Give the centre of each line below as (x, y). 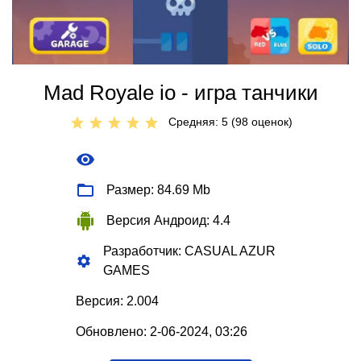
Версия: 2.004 (117, 301)
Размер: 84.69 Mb (158, 190)
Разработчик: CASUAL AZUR (189, 251)
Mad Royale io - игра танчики (180, 93)
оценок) (270, 122)
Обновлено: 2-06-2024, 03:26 (162, 332)
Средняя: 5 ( (202, 122)
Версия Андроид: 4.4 (168, 221)
